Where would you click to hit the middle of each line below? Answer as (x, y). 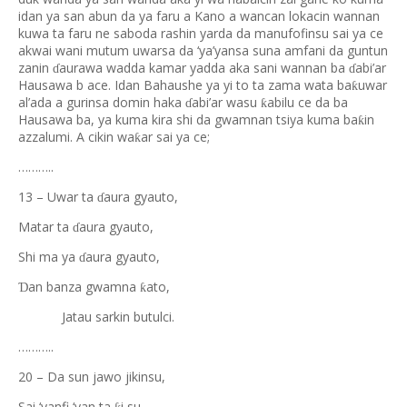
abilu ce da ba (308, 102)
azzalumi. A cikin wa (76, 137)
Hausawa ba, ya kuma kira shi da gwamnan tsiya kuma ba (188, 119)
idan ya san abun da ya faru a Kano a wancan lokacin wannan (199, 16)
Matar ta (45, 227)
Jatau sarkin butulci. (96, 317)
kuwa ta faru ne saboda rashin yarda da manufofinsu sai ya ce (201, 33)
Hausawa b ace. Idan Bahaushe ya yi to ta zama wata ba (185, 85)
